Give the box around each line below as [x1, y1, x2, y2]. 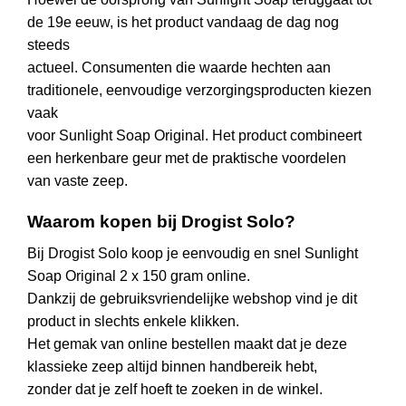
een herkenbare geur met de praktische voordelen [27, 150, 346, 167]
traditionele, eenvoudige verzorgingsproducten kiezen [27, 82, 372, 99]
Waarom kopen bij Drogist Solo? [27, 212, 295, 232]
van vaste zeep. [27, 173, 128, 189]
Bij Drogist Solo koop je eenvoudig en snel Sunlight [27, 245, 358, 261]
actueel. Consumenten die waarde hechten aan [27, 60, 331, 76]
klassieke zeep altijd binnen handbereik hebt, [27, 358, 317, 374]
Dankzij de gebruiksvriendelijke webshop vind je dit [27, 290, 357, 306]
